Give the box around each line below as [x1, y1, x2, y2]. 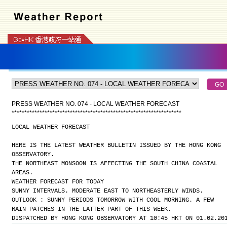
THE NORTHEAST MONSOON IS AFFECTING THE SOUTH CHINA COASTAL [11, 160, 217, 167]
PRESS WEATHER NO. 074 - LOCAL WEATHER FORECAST [11, 100, 179, 107]
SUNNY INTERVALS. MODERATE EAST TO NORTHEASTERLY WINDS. [11, 187, 203, 195]
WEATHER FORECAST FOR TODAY [11, 178, 104, 185]
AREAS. [11, 169, 33, 176]
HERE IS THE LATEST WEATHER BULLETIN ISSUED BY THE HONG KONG [11, 142, 221, 149]
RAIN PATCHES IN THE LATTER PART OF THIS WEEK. [11, 206, 171, 213]
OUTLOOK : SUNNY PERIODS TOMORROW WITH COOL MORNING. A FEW [11, 197, 214, 204]
